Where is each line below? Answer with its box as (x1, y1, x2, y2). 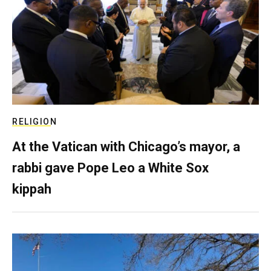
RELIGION (12, 117, 57, 127)
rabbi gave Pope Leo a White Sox (12, 160, 209, 176)
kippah (12, 181, 51, 197)
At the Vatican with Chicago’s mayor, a (12, 139, 240, 155)
